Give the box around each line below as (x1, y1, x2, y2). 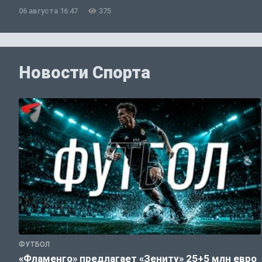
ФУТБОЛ (19, 240, 50, 249)
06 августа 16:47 (19, 6, 78, 16)
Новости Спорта (19, 63, 150, 83)
